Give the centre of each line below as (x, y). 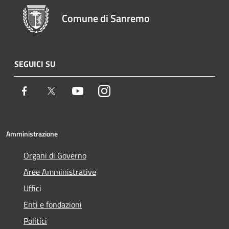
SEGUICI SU (35, 64)
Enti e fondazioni (53, 204)
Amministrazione (32, 134)
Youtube (98, 90)
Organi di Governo (55, 155)
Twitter (69, 90)
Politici (35, 221)
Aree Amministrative (60, 172)
